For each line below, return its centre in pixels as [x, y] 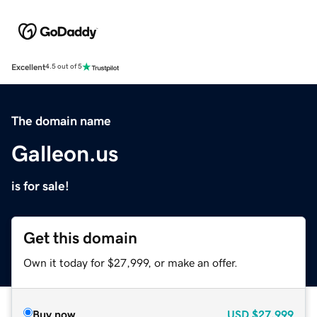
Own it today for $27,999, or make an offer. [131, 262]
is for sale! [40, 186]
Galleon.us [65, 153]
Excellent [28, 67]
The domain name [61, 121]
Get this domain [80, 238]
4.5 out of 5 [64, 67]
